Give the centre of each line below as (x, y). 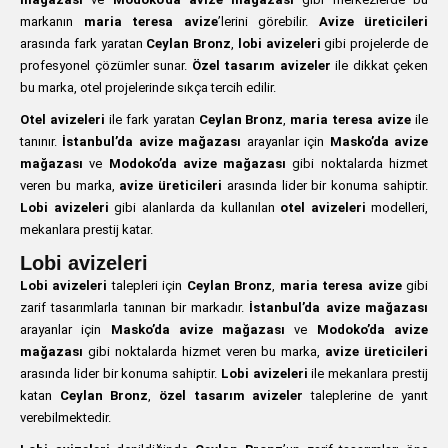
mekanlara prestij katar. (86, 229)
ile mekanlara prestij (368, 373)
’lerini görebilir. (268, 21)
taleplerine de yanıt (365, 395)
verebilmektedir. (65, 417)
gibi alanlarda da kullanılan (194, 207)
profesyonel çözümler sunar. (106, 65)
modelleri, (396, 207)
